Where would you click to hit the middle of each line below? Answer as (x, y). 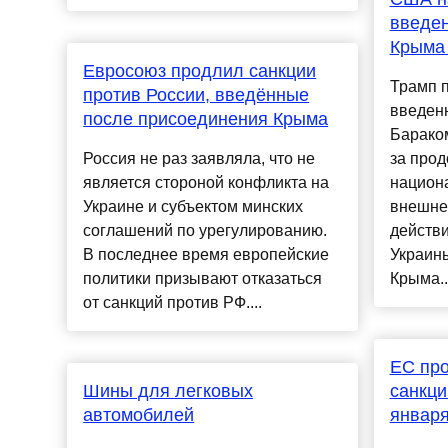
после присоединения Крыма (206, 119)
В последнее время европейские (206, 255)
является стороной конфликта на (206, 183)
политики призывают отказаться (203, 279)
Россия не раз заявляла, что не (199, 159)
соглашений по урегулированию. (205, 231)
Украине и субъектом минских (193, 207)
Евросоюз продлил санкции (200, 71)
